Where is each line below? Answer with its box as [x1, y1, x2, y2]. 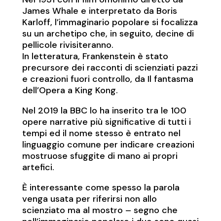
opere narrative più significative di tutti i [22, 116, 191, 128]
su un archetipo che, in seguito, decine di [22, 28, 194, 40]
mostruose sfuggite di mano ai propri [22, 150, 178, 162]
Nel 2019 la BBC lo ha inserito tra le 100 [22, 105, 186, 117]
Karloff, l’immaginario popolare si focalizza [22, 16, 198, 29]
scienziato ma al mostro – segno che [22, 204, 178, 217]
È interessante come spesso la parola [22, 182, 180, 194]
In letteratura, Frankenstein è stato [22, 50, 168, 63]
